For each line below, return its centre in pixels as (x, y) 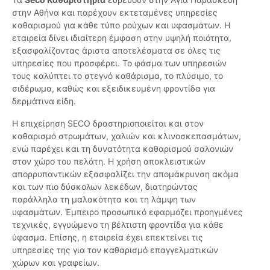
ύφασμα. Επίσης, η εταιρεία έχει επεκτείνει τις (108, 237)
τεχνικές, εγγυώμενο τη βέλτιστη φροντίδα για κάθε (118, 225)
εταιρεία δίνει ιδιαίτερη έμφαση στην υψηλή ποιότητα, (122, 38)
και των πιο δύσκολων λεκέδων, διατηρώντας (105, 187)
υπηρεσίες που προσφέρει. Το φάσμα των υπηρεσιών (119, 63)
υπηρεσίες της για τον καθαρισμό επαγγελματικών (115, 250)
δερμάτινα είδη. (44, 101)
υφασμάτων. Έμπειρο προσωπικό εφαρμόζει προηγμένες (127, 212)
